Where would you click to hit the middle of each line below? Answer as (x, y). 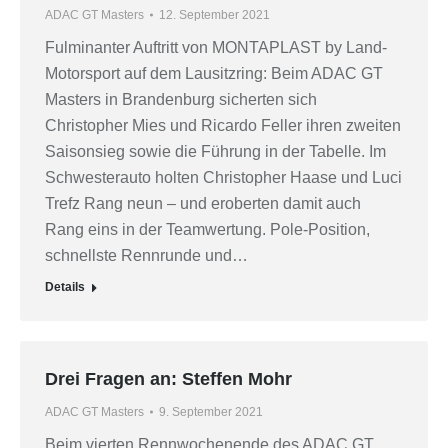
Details (65, 287)
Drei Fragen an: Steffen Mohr (168, 379)
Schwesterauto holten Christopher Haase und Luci (223, 178)
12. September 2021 (214, 15)
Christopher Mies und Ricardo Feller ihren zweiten (223, 126)
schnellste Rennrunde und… (146, 256)
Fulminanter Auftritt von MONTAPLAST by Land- (216, 48)
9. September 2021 (211, 412)
